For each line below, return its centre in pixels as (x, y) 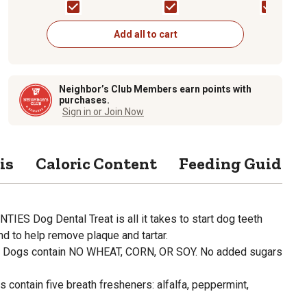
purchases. (84, 100)
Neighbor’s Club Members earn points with (155, 89)
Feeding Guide (234, 163)
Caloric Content (96, 163)
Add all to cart (145, 34)
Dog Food (142, 9)
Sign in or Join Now (103, 111)
